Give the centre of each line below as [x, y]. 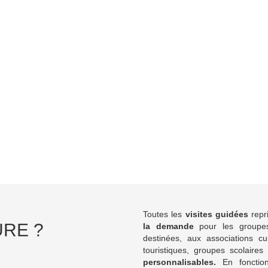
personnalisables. [179, 262]
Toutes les [164, 214]
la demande [168, 226]
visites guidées [217, 214]
